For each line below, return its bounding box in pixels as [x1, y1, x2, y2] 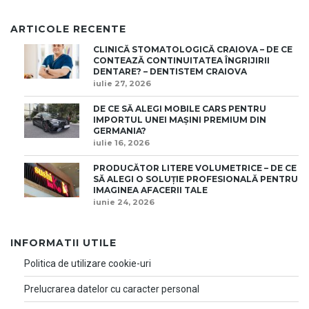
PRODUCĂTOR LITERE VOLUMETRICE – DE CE [93, 163, 297, 174]
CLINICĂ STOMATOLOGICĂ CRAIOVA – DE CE [93, 44, 292, 55]
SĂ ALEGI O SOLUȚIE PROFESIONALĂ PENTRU [93, 174, 298, 185]
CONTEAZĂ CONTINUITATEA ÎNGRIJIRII [93, 55, 270, 66]
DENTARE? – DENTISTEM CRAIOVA [93, 66, 247, 77]
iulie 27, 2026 [93, 79, 151, 89]
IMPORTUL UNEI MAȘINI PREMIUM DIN [93, 114, 266, 126]
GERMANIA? [93, 126, 146, 137]
